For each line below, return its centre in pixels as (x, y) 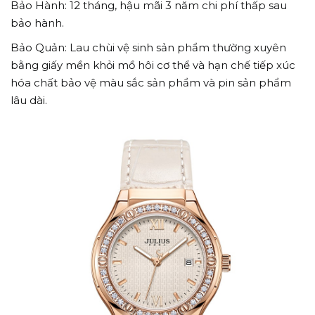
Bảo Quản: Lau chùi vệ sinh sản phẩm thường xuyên (148, 48)
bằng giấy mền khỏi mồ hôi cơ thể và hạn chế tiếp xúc (153, 65)
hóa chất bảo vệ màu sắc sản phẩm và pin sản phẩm (151, 83)
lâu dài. (29, 101)
